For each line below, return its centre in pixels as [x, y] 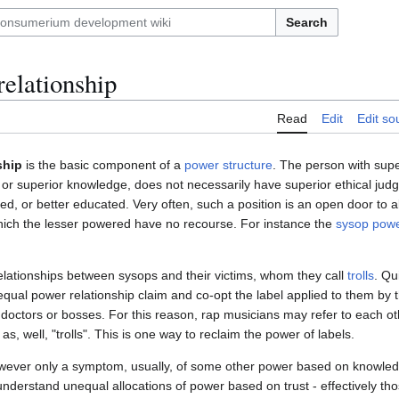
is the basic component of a [103, 165]
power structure [228, 165]
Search [307, 22]
